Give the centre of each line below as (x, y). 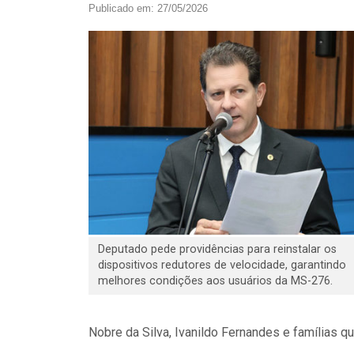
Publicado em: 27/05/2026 (148, 9)
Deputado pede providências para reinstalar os (217, 249)
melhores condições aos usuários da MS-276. (215, 281)
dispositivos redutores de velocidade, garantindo (222, 265)
